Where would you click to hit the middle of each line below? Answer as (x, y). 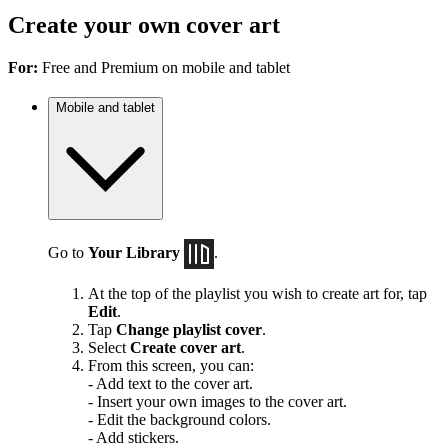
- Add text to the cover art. (170, 384)
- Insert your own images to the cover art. (217, 402)
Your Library (134, 252)
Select (109, 348)
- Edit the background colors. (179, 420)
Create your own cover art (144, 24)
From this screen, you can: (171, 366)
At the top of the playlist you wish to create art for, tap (257, 294)
